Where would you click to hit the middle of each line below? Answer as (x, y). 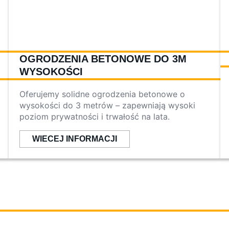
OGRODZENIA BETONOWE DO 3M (103, 59)
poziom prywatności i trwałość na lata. (95, 117)
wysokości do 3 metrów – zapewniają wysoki (108, 106)
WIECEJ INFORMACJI (75, 139)
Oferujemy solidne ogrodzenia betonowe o (102, 94)
